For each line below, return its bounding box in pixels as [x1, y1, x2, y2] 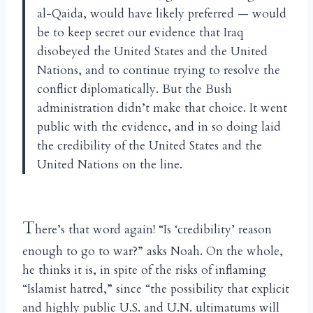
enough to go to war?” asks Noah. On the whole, [22, 242, 283, 259]
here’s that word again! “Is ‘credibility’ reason [35, 221, 272, 238]
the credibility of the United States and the [37, 137, 262, 154]
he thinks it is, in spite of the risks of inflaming [22, 261, 266, 278]
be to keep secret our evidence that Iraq [37, 24, 243, 41]
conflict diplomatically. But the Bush [37, 80, 232, 97]
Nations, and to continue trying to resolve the [37, 61, 280, 78]
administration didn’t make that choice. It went [37, 99, 287, 116]
